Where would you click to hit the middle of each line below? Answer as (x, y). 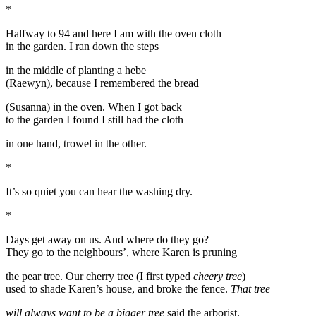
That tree (250, 288)
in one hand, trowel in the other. (76, 143)
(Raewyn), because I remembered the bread (102, 83)
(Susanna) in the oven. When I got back (94, 107)
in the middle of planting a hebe (76, 70)
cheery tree (218, 276)
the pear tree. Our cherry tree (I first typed (99, 276)
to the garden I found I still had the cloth (95, 119)
